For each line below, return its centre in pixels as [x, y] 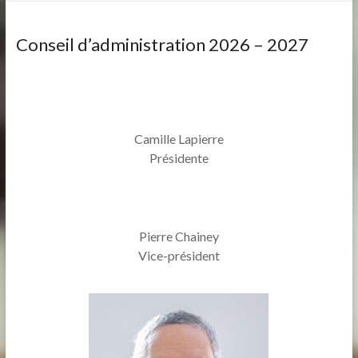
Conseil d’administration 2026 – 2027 [162, 44]
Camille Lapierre [179, 139]
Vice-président [179, 255]
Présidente [179, 158]
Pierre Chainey [179, 236]
